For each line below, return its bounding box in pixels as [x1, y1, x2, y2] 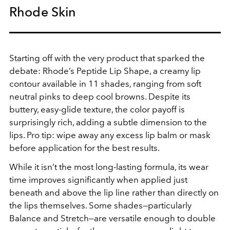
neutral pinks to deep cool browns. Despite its [9, 91, 190, 102]
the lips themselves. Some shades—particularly [9, 200, 191, 211]
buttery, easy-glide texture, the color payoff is [9, 104, 185, 115]
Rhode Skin [9, 4, 76, 20]
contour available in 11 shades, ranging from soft [9, 79, 201, 89]
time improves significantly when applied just [9, 175, 187, 185]
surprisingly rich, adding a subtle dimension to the [9, 117, 207, 128]
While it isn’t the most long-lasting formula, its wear [9, 162, 208, 172]
